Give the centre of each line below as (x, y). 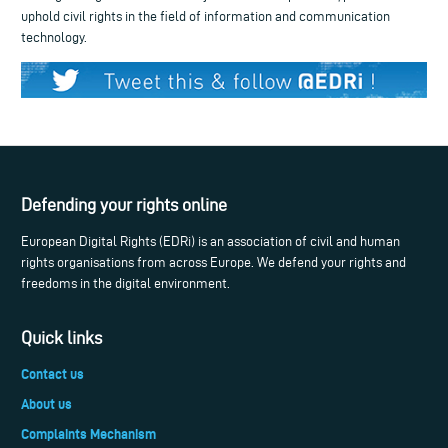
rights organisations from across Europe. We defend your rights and (213, 263)
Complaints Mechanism (88, 434)
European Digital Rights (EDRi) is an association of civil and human (210, 242)
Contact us (52, 373)
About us (46, 404)
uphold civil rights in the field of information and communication (205, 16)
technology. (54, 37)
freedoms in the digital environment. (125, 284)
